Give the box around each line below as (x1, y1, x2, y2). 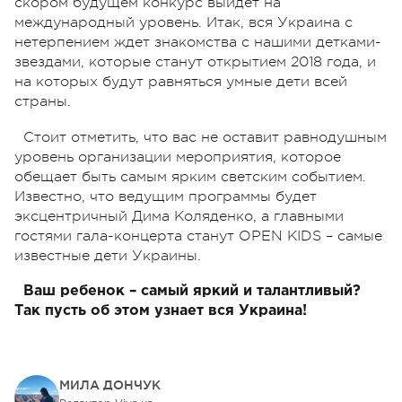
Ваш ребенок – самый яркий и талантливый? (23, 284, 361, 299)
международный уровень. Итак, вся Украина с (14, 14, 353, 31)
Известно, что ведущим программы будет (14, 188, 317, 205)
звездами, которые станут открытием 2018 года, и (14, 54, 376, 71)
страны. (14, 93, 71, 110)
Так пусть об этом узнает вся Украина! (14, 304, 307, 319)
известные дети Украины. (14, 248, 201, 265)
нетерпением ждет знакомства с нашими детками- (14, 34, 381, 51)
